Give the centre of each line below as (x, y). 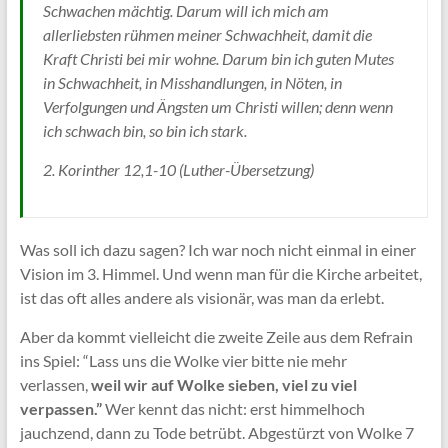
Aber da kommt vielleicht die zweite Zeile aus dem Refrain (216, 336)
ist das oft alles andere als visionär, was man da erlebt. (201, 297)
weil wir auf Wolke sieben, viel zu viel (223, 384)
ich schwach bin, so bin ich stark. (144, 130)
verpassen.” (62, 408)
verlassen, (55, 384)
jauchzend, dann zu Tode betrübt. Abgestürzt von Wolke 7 (216, 432)
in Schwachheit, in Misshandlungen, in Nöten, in (192, 82)
